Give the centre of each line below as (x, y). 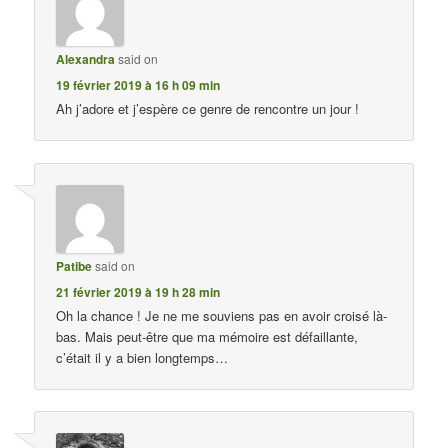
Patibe (74, 265)
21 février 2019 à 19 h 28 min (138, 291)
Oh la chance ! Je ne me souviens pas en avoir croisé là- (222, 315)
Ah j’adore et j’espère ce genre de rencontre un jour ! (208, 109)
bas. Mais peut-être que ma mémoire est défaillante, (207, 336)
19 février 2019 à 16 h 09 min (138, 85)
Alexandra (86, 59)
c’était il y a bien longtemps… (142, 357)
